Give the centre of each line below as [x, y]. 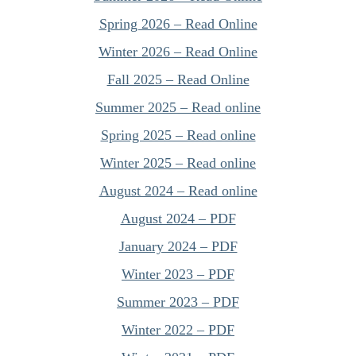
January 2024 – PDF [178, 246]
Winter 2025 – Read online [178, 163]
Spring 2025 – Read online [178, 135]
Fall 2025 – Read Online [178, 79]
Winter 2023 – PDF [178, 274]
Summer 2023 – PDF [178, 302]
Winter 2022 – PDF [178, 330]
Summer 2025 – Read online [178, 107]
